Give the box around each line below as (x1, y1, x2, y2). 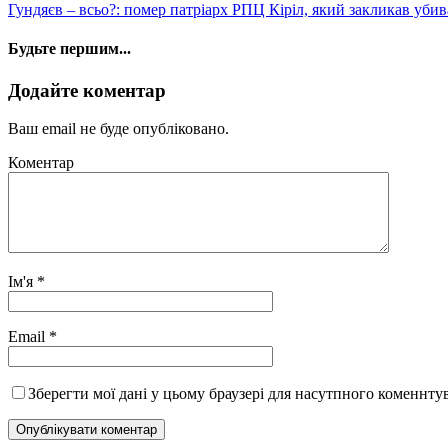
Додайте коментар (8, 79, 166, 101)
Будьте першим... (8, 40, 131, 58)
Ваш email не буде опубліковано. (8, 120, 229, 138)
